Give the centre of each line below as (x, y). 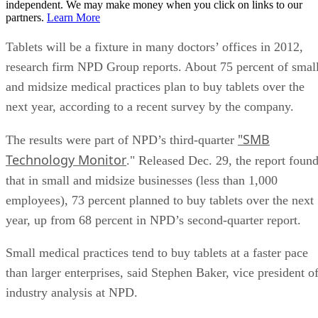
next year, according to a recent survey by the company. (150, 106)
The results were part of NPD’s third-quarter (122, 139)
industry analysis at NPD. (72, 292)
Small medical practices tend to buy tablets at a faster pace (157, 252)
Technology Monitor (66, 159)
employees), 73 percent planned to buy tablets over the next (160, 200)
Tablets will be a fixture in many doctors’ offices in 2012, (154, 46)
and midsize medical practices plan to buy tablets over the (155, 86)
